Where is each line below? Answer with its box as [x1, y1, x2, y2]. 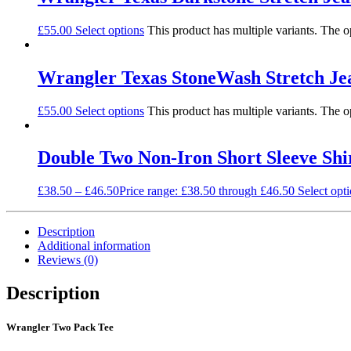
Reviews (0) [38, 253, 98, 267]
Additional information [38, 239, 150, 253]
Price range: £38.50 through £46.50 [119, 184, 295, 198]
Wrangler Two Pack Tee [6, 321, 114, 334]
